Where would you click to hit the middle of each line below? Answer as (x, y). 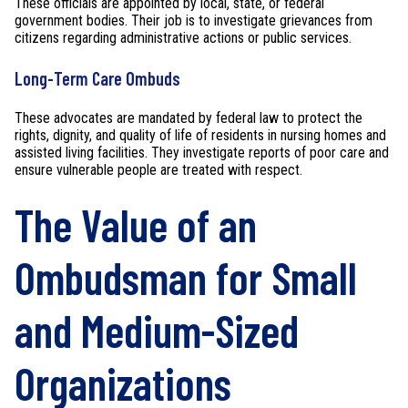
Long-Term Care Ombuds (97, 78)
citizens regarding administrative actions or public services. (183, 38)
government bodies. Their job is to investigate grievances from (194, 21)
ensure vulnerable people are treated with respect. (158, 169)
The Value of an (136, 225)
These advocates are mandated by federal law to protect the (189, 117)
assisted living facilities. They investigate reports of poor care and (202, 152)
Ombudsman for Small (186, 278)
